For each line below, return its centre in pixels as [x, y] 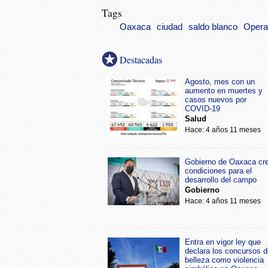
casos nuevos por [216, 99]
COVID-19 [202, 108]
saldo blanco [213, 27]
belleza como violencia [224, 260]
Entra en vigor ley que [223, 242]
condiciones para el [218, 170]
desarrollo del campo [221, 179]
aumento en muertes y [224, 90]
